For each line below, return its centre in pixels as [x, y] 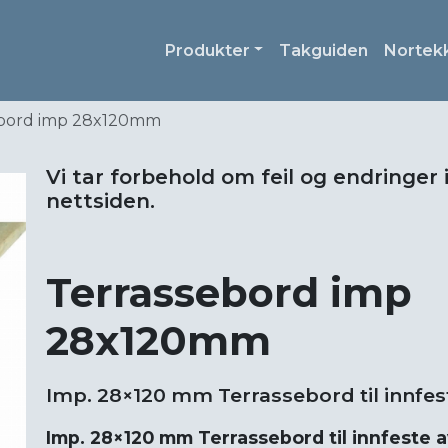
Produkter [207, 50]
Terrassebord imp [229, 293]
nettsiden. [100, 201]
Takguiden [324, 50]
